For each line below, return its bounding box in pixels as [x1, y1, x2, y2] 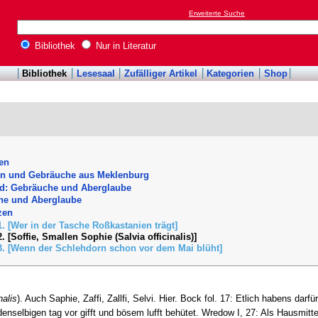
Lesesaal [76, 68, 115, 79]
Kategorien [207, 68, 255, 79]
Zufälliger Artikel [124, 68, 197, 79]
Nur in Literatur [93, 40, 156, 52]
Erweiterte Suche [189, 9, 245, 18]
